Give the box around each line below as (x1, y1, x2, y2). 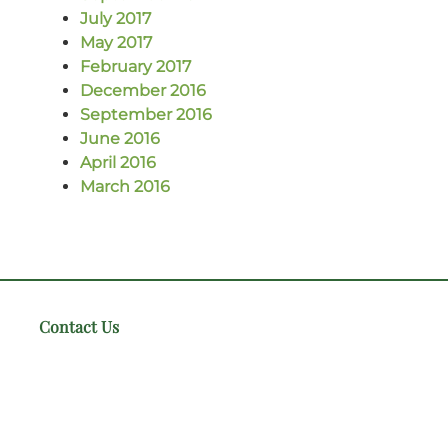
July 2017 (80, 8, 151, 28)
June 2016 (80, 128, 160, 148)
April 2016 (80, 152, 156, 172)
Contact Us (38, 316, 119, 338)
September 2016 (80, 104, 212, 124)
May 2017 (80, 32, 152, 52)
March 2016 (80, 176, 170, 196)
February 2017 (80, 56, 191, 76)
